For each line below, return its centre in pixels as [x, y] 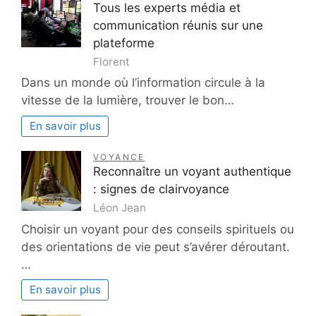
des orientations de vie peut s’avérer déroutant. [156, 247]
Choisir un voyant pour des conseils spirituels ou [158, 229]
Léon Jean [120, 208]
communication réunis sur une [178, 25]
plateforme [124, 43]
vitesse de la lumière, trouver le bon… [128, 101]
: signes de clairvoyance [161, 189]
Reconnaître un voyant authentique [192, 171]
